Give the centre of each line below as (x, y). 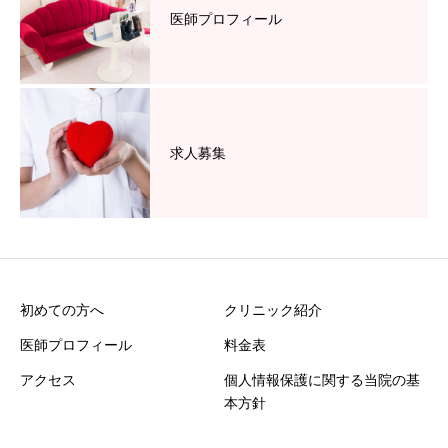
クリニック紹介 (273, 310)
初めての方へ (62, 310)
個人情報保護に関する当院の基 (322, 380)
